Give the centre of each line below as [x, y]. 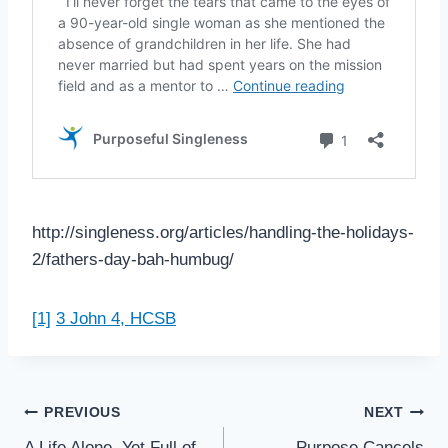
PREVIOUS [82, 413]
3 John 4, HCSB [116, 318]
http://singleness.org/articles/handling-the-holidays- [223, 232]
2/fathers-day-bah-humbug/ [133, 259]
